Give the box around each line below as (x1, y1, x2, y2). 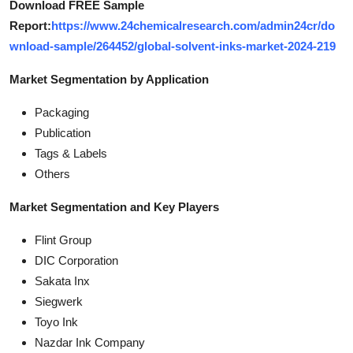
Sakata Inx (35, 273, 90, 288)
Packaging (35, 105, 89, 119)
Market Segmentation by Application (9, 72, 209, 86)
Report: (9, 18, 51, 32)
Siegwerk (35, 294, 83, 308)
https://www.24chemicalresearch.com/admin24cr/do (51, 18, 335, 32)
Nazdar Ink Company (35, 335, 145, 349)
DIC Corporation (35, 253, 118, 267)
